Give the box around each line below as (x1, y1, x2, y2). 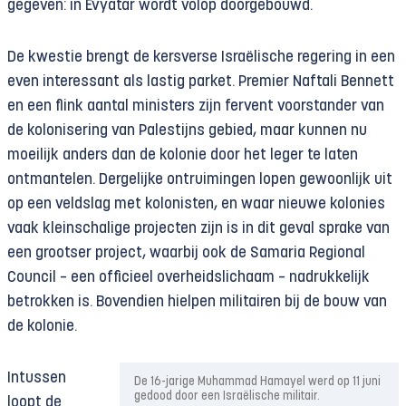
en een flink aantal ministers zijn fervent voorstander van (7, 99, 384, 114)
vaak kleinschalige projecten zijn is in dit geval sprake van (7, 221, 390, 237)
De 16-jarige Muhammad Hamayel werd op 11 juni (134, 376, 381, 388)
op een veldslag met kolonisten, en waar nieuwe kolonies (7, 197, 385, 212)
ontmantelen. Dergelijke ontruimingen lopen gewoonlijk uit (7, 172, 392, 188)
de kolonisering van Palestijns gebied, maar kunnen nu (7, 123, 367, 139)
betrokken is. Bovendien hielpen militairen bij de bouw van (7, 295, 387, 310)
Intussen (7, 371, 66, 386)
